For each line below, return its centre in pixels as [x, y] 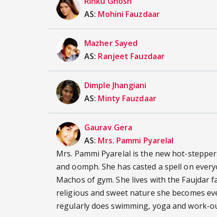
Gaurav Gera [108, 128]
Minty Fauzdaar [127, 99]
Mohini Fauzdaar [129, 14]
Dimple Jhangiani [116, 85]
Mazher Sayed [111, 43]
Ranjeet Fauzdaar [132, 56]
